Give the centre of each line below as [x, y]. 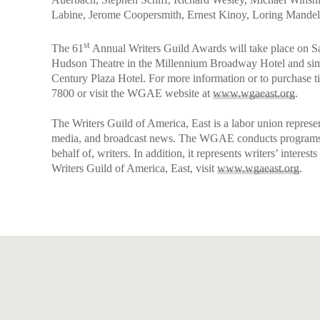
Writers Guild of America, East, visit [134, 168]
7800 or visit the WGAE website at [132, 93]
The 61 [67, 48]
